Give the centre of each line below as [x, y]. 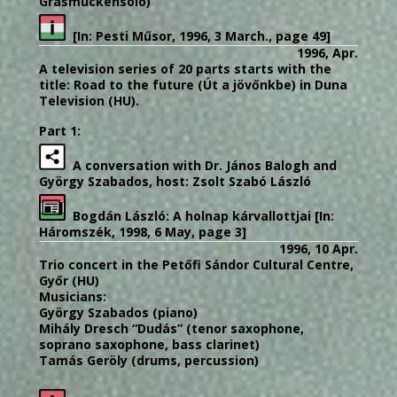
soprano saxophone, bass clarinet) [149, 344]
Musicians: [73, 296]
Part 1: [60, 130]
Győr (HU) [69, 280]
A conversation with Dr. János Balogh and [201, 165]
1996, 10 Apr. [319, 248]
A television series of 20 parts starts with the [185, 68]
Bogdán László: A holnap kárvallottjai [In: [200, 215]
